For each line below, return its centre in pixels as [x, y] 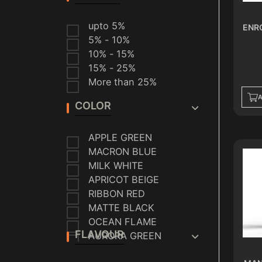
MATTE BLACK [121, 207]
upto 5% [107, 25]
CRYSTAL [109, 75]
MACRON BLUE [123, 151]
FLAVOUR [99, 234]
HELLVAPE [112, 47]
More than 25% [123, 82]
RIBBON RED [117, 193]
